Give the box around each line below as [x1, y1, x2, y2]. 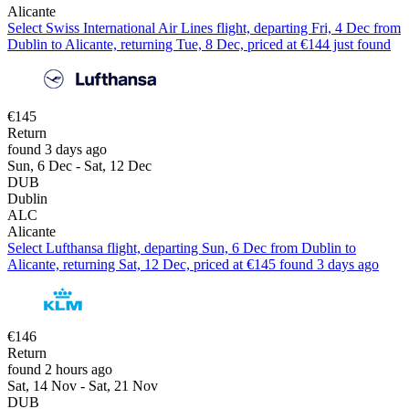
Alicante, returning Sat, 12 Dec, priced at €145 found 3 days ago [7, 256, 379, 272]
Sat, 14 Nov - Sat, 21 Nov [7, 377, 158, 393]
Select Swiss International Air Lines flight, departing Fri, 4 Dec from [7, 19, 401, 36]
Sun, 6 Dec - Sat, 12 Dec [7, 157, 152, 173]
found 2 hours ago [7, 361, 112, 377]
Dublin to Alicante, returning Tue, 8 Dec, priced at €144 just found [7, 36, 391, 52]
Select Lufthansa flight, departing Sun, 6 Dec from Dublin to [7, 239, 356, 256]
